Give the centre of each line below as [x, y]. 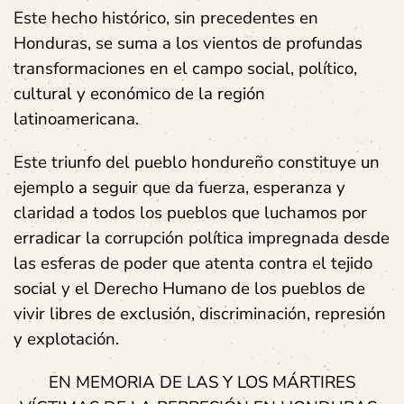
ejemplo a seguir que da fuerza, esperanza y [179, 187]
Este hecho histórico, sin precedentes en [166, 18]
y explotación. [66, 339]
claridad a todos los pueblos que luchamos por [190, 212]
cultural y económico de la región [139, 93]
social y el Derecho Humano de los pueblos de [189, 288]
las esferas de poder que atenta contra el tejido [193, 263]
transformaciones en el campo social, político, [185, 68]
